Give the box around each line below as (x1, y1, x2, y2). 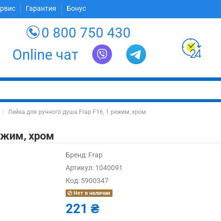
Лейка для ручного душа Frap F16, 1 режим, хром (7, 109, 146, 115)
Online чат (12, 46, 79, 63)
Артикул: (66, 164, 94, 172)
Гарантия (26, 4, 58, 13)
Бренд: (66, 151, 87, 159)
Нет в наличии (72, 189, 110, 196)
